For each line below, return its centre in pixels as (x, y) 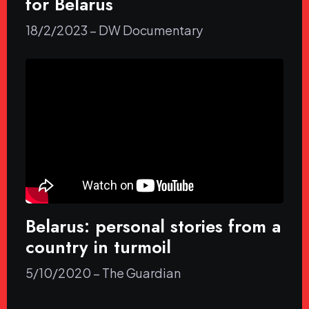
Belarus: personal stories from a (153, 227)
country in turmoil (98, 247)
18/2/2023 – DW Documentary (114, 30)
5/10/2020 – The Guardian (103, 273)
